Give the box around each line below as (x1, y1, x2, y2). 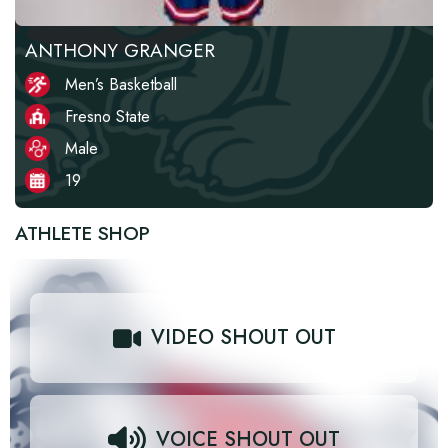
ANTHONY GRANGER (25, 37, 215, 64)
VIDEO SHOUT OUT (150, 323, 336, 352)
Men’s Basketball (65, 73, 177, 96)
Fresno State (65, 105, 150, 128)
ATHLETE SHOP (15, 220, 150, 247)
